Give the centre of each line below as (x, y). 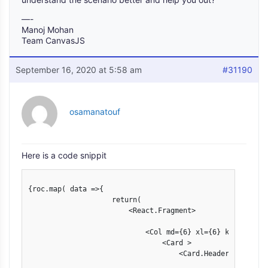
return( (85, 200)
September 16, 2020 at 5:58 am (79, 70)
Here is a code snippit (64, 155)
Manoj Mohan (48, 30)
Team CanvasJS (53, 40)
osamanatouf (95, 112)
